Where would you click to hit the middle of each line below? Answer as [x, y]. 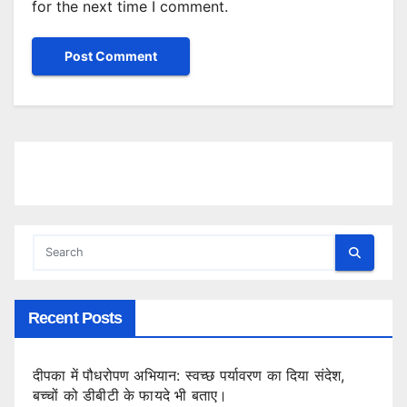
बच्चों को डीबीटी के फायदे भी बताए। [130, 396]
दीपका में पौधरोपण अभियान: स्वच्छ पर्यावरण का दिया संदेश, [189, 376]
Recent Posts [75, 318]
